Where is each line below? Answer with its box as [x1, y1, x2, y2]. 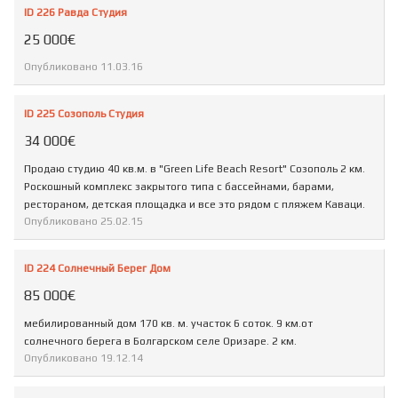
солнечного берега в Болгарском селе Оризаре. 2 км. [24, 335, 297, 348]
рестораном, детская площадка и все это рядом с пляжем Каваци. [24, 198, 365, 211]
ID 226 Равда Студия [24, 6, 127, 20]
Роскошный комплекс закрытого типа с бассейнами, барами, [24, 180, 334, 194]
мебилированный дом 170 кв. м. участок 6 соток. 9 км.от [24, 317, 313, 330]
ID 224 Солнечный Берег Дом [24, 262, 171, 275]
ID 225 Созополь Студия [24, 107, 144, 121]
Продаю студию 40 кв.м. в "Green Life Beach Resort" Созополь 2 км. [24, 163, 365, 176]
